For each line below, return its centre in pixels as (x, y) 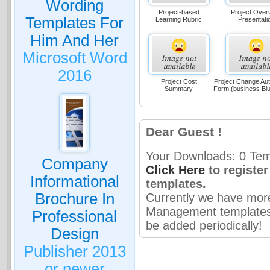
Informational (74, 181)
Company (74, 164)
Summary (179, 88)
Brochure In (74, 199)
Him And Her (75, 40)
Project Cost (179, 81)
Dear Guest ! (184, 132)
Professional (75, 216)
